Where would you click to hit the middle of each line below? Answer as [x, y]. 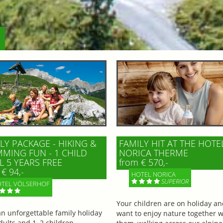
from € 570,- [144, 163]
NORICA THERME [154, 153]
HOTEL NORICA [154, 174]
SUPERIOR [175, 181]
